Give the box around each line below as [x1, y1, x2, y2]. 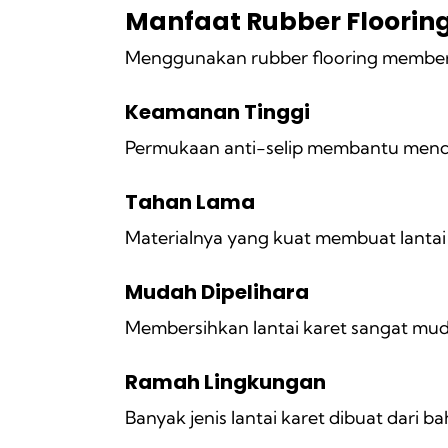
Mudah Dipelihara [125, 277, 309, 306]
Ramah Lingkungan [125, 367, 326, 396]
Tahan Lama [125, 187, 255, 216]
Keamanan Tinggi [125, 97, 310, 126]
